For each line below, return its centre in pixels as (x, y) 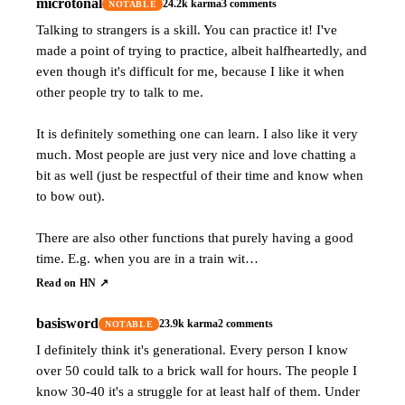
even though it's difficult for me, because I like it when (190, 71)
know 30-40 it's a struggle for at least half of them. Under (198, 391)
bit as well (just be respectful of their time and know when (200, 175)
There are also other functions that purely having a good (195, 237)
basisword (67, 323)
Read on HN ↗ (72, 283)
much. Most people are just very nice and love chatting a (196, 154)
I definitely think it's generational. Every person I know (192, 349)
